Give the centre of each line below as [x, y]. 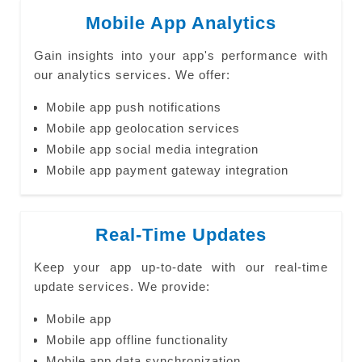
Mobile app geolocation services [143, 128]
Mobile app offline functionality [137, 340]
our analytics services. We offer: [132, 75]
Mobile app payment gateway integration [167, 170]
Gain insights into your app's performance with [181, 55]
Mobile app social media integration [152, 149]
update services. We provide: [122, 286]
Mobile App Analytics [181, 23]
